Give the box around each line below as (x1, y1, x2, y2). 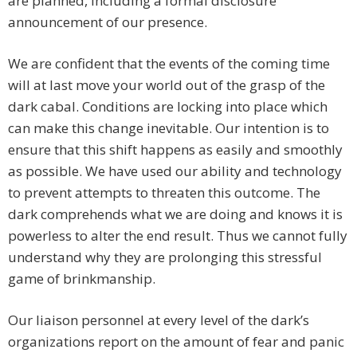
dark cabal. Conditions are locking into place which (8, 97, 328, 116)
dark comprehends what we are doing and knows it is (8, 205, 343, 224)
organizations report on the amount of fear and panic (8, 332, 344, 351)
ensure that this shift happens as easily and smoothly (8, 140, 343, 159)
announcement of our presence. (8, 13, 207, 32)
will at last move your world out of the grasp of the (8, 76, 325, 95)
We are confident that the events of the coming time (8, 54, 330, 73)
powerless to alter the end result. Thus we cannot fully (8, 226, 347, 245)
